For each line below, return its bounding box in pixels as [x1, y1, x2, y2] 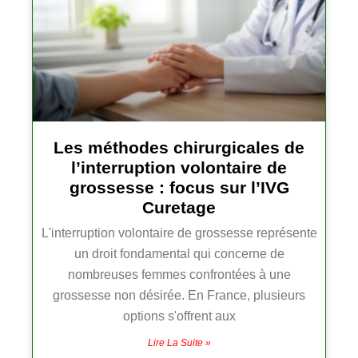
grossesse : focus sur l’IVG [69, 178, 289, 197]
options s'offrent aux [122, 309, 236, 324]
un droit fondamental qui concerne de [74, 247, 284, 261]
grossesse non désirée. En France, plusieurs [53, 288, 305, 303]
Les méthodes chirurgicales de [54, 138, 304, 157]
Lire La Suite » [147, 337, 211, 349]
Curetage [142, 198, 216, 217]
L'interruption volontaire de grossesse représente [41, 226, 317, 241]
